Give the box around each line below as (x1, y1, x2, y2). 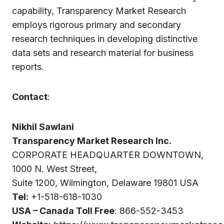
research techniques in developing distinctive (12, 33, 197, 44)
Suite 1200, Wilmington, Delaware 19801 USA (12, 177, 198, 188)
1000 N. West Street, (12, 163, 97, 174)
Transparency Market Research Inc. (12, 135, 171, 146)
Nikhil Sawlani (12, 121, 74, 132)
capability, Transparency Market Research (12, 5, 186, 16)
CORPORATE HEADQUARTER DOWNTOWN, (12, 149, 203, 160)
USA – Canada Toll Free (12, 205, 114, 216)
